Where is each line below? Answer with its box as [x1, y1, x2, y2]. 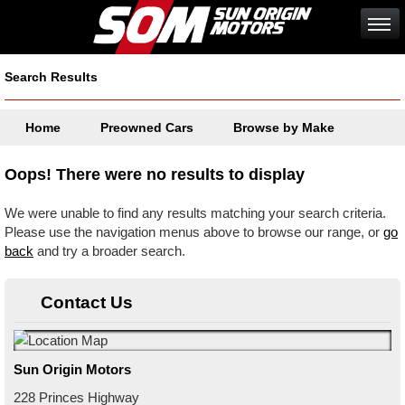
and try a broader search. [33, 243, 185, 259]
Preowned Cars [100, 120, 193, 135]
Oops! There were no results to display [5, 165, 305, 184]
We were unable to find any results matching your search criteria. [5, 205, 386, 221]
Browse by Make [233, 120, 334, 135]
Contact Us [41, 293, 133, 312]
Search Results [5, 70, 98, 84]
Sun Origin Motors [14, 362, 131, 377]
